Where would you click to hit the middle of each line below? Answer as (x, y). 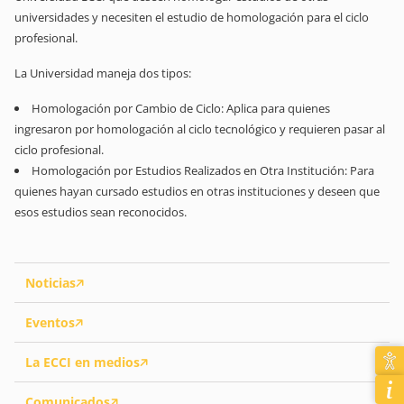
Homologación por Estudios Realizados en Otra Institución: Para (203, 170)
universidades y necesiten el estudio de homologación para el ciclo (192, 17)
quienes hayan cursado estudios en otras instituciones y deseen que (197, 191)
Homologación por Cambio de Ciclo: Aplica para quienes (181, 108)
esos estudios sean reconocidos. (101, 212)
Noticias (50, 283)
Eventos (50, 322)
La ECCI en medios (83, 362)
